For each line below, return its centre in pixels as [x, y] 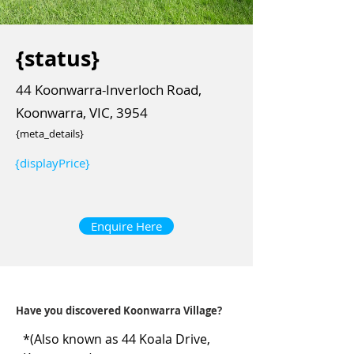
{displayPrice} [53, 163]
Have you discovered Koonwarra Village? [119, 311]
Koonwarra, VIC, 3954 [82, 113]
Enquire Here [126, 226]
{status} [58, 58]
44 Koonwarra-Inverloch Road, [109, 90]
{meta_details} [50, 134]
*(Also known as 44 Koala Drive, [117, 339]
